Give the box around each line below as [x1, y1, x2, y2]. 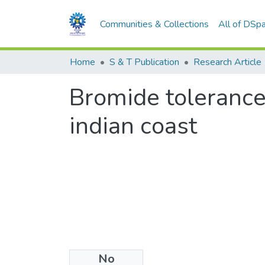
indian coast [69, 110, 197, 142]
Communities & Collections [100, 17, 209, 31]
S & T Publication [109, 56, 179, 69]
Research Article [193, 56, 261, 69]
